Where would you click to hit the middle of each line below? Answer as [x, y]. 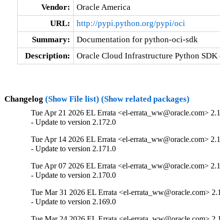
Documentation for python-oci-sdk [137, 39]
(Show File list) [72, 99]
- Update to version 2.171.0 [74, 149]
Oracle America [103, 7]
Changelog [25, 99]
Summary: [51, 39]
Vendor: [55, 7]
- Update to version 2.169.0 [74, 202]
